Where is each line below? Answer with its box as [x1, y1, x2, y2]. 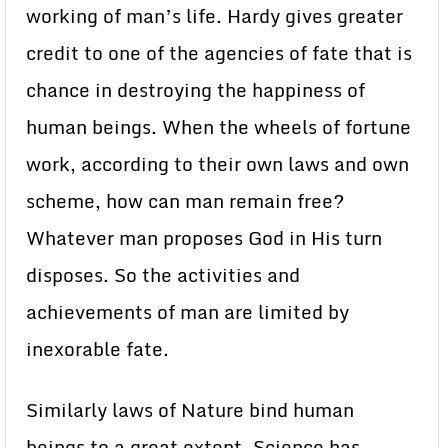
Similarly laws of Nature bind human [26, 395, 354, 426]
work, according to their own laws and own [26, 149, 409, 180]
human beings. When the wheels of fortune [26, 112, 411, 143]
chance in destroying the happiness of [26, 75, 365, 106]
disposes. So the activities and [26, 260, 300, 291]
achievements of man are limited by [26, 297, 349, 328]
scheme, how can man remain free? [26, 186, 345, 217]
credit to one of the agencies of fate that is [26, 38, 412, 69]
